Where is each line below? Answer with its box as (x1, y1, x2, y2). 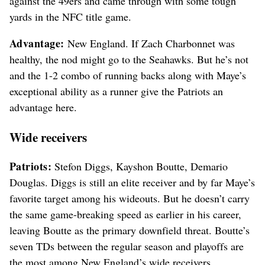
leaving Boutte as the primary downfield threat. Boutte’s (9, 223, 250, 238)
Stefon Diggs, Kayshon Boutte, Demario (51, 159, 228, 174)
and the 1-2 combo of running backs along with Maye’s (9, 68, 246, 83)
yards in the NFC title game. (9, 9, 131, 24)
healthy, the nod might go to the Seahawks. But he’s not (9, 52, 248, 67)
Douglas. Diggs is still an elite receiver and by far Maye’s (9, 175, 255, 190)
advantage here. (9, 100, 77, 115)
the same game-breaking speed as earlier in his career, (9, 207, 241, 222)
